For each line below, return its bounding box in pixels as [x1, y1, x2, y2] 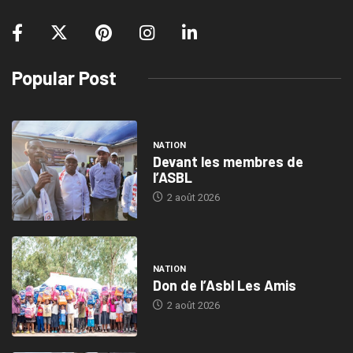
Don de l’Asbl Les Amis [152, 276, 296, 294]
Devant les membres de [152, 152, 303, 170]
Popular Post [12, 66, 117, 90]
